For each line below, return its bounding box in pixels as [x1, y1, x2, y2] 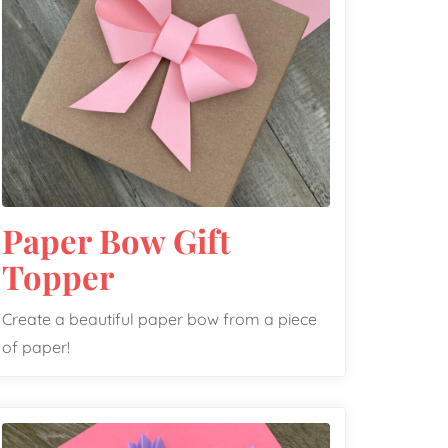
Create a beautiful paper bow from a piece [2, 309, 317, 330]
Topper [2, 254, 114, 298]
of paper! [2, 337, 70, 358]
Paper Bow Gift [2, 218, 231, 262]
